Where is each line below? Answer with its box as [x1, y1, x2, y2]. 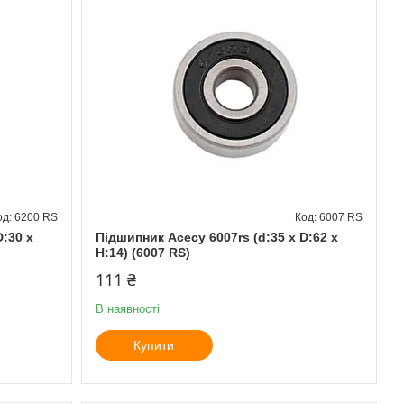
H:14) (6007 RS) [95, 244, 190, 260]
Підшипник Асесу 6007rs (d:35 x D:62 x [95, 229, 338, 244]
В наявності [95, 301, 160, 316]
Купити [133, 337, 175, 353]
